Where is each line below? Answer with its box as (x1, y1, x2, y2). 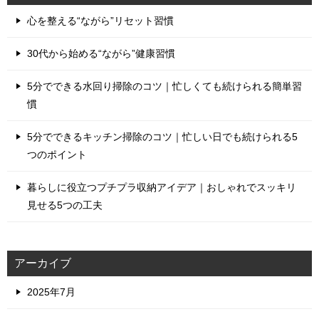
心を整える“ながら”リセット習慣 (27, 14, 174, 26)
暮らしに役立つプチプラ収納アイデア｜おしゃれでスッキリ (27, 181, 296, 193)
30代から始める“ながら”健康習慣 (27, 47, 175, 59)
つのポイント (27, 148, 87, 160)
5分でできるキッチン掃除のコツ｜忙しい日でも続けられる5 (27, 130, 298, 142)
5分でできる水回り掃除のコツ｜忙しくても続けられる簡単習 (27, 80, 302, 92)
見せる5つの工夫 (27, 199, 103, 211)
